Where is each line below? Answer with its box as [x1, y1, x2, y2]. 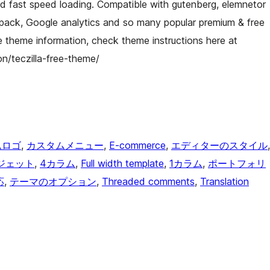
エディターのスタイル [171, 139, 268, 152]
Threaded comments [102, 175, 195, 188]
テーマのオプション [10, 175, 96, 188]
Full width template [81, 157, 164, 170]
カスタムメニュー [27, 139, 104, 152]
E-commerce [109, 139, 166, 152]
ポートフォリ [208, 157, 266, 170]
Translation [200, 175, 249, 188]
